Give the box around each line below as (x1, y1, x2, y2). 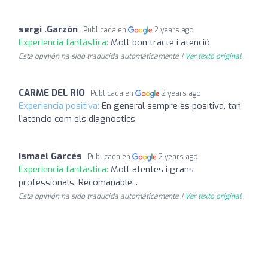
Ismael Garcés (19, 150, 82, 162)
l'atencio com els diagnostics (19, 112, 135, 125)
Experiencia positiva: (19, 99, 102, 112)
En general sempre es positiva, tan (102, 99, 241, 112)
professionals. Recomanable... (19, 176, 138, 188)
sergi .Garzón (19, 23, 78, 35)
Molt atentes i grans (111, 163, 194, 175)
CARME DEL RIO (19, 86, 85, 99)
